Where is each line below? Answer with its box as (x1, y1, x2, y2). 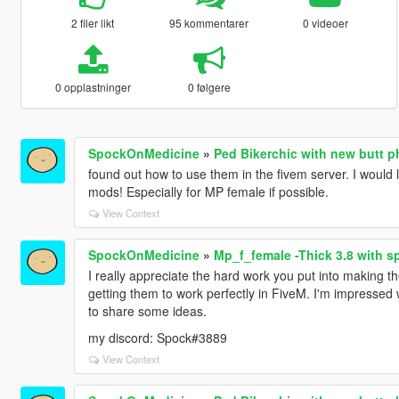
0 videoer (302, 14, 348, 30)
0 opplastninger (54, 78, 131, 94)
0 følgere (187, 78, 231, 94)
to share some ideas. (87, 301, 207, 320)
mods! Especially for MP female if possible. (87, 182, 329, 200)
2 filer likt (71, 14, 115, 30)
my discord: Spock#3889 (87, 328, 227, 346)
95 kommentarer (169, 14, 249, 30)
